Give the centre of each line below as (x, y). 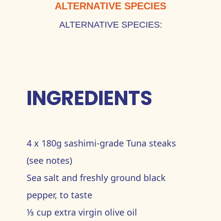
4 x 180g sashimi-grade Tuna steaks (101, 143)
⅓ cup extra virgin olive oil (83, 212)
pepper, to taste (59, 195)
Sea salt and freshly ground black (96, 178)
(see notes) (49, 160)
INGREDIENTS (89, 98)
